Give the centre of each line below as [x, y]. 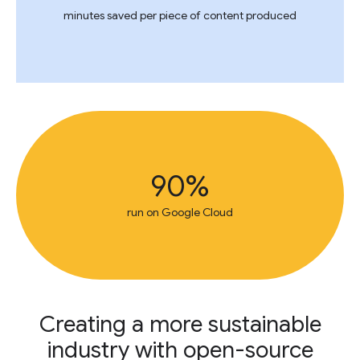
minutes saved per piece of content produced [180, 15]
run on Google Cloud [180, 212]
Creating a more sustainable [180, 324]
